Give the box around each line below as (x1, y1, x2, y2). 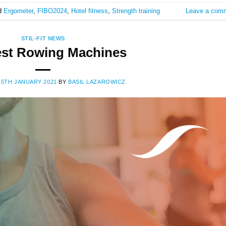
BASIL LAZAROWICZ (68, 78, 126, 85)
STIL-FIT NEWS (21, 35, 65, 42)
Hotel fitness (71, 7, 108, 15)
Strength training (112, 7, 160, 15)
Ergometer (4, 7, 33, 15)
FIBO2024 (37, 7, 67, 15)
